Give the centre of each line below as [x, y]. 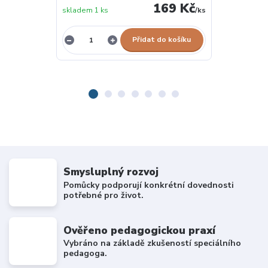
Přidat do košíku [162, 40]
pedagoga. [86, 254]
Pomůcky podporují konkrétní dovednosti [149, 185]
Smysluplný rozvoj [111, 172]
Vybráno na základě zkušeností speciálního [153, 243]
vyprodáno [236, 12]
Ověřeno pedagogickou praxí [140, 230]
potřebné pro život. [104, 195]
